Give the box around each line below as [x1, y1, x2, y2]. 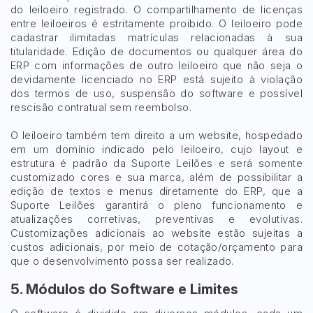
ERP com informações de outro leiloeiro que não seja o [10, 59, 303, 72]
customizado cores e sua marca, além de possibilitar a [10, 170, 303, 184]
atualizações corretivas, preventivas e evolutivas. [10, 212, 303, 226]
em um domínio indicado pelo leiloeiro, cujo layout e [10, 143, 303, 156]
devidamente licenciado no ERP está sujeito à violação [10, 73, 303, 86]
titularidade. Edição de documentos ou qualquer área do [10, 45, 303, 58]
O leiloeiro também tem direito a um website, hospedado [10, 129, 303, 142]
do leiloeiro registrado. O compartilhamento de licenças [10, 3, 303, 16]
